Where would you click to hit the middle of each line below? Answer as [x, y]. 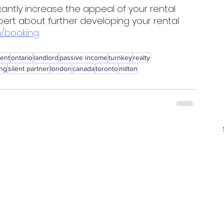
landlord [46, 58]
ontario [22, 58]
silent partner [28, 69]
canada [83, 69]
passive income [83, 58]
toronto [107, 69]
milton [128, 69]
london [61, 69]
